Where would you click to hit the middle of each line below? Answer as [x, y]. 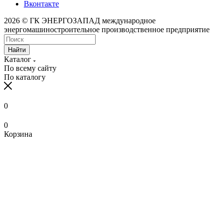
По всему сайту [30, 68]
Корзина [18, 134]
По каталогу [25, 77]
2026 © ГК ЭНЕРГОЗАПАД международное [80, 20]
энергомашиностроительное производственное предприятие [107, 29]
